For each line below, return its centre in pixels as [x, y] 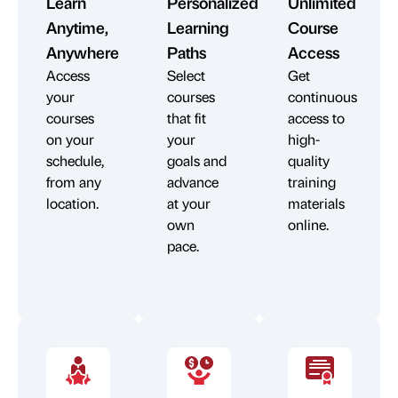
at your [189, 203]
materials [316, 203]
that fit [187, 117]
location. [72, 203]
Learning [198, 27]
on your [70, 139]
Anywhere [83, 52]
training [312, 181]
